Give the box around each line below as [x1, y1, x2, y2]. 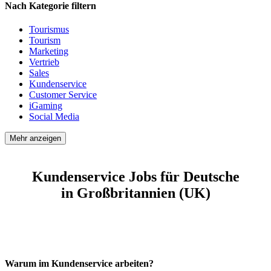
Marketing [29, 45, 68, 56]
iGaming [29, 100, 62, 111]
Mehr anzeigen [10, 133, 61, 143]
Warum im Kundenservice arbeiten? [5, 258, 154, 269]
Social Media [29, 111, 79, 122]
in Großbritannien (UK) [60, 184, 211, 201]
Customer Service [29, 89, 97, 100]
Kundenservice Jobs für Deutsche [31, 168, 240, 184]
